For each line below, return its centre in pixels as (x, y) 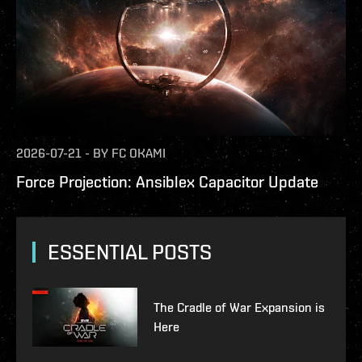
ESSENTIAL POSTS (130, 253)
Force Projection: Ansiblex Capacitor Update (167, 182)
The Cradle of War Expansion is (239, 307)
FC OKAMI (139, 154)
